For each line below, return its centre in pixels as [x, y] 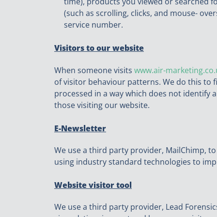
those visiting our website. [102, 105]
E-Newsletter [80, 128]
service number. [93, 25]
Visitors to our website [99, 48]
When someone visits [94, 70]
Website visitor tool [93, 185]
